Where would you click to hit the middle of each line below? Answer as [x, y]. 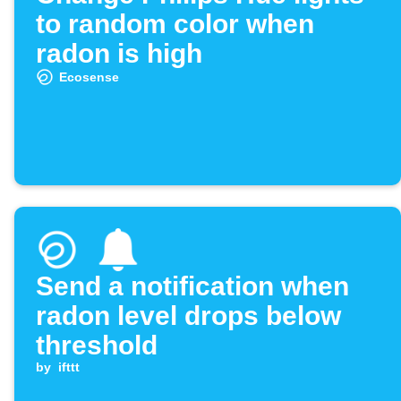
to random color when [175, 24]
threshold [97, 346]
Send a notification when [192, 286]
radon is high [119, 54]
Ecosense [89, 77]
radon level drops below [188, 316]
